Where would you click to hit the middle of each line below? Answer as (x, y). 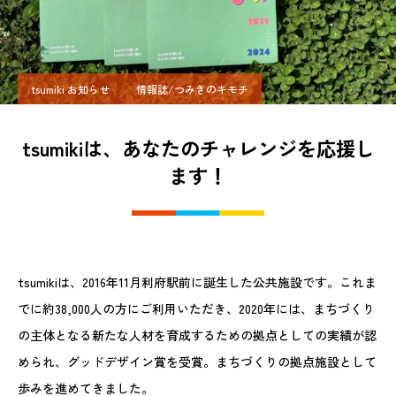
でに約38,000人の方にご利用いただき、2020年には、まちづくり (196, 308)
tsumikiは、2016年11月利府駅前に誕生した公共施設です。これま (197, 282)
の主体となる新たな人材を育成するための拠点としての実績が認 (197, 335)
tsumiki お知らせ (70, 89)
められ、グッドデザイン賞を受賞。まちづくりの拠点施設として (197, 362)
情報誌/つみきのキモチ (192, 89)
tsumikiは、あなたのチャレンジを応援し (198, 148)
